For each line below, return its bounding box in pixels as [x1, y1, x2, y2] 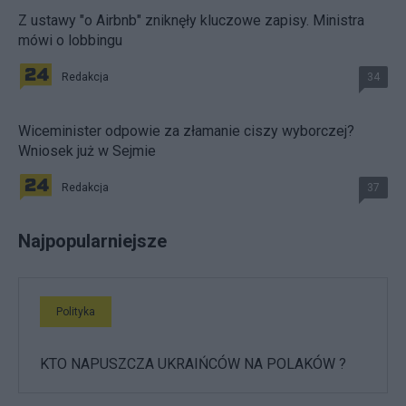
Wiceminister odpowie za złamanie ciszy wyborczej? [18, 122, 354, 140]
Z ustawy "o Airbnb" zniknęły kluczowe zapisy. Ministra [18, 12, 364, 30]
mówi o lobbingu [18, 32, 122, 50]
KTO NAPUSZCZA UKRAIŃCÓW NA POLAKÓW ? [40, 355, 346, 373]
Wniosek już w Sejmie [18, 142, 156, 160]
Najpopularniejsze [18, 230, 167, 253]
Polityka [56, 305, 95, 319]
